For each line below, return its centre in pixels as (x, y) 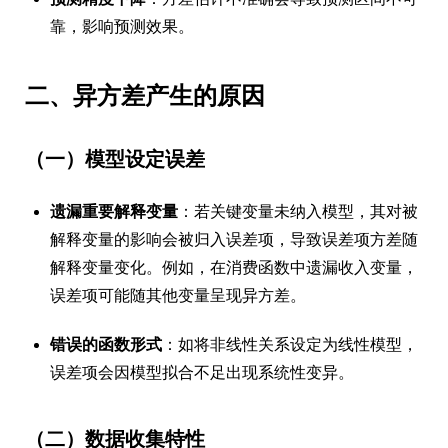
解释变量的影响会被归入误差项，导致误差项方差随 (234, 239)
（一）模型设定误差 (115, 159)
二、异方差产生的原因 (145, 95)
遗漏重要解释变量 (114, 211)
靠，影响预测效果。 (122, 26)
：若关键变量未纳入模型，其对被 (298, 211)
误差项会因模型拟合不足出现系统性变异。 (202, 372)
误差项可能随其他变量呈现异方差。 (178, 295)
